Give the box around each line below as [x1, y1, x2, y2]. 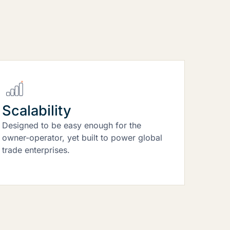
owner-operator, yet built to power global [2, 132, 162, 143]
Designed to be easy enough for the [2, 120, 141, 130]
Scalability [2, 102, 71, 119]
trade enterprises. [2, 144, 70, 155]
